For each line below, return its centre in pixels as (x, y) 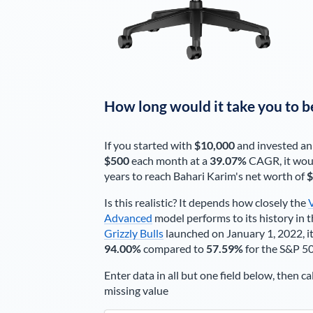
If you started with (149, 145)
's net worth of (271, 176)
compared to (173, 249)
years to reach (138, 176)
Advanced (128, 218)
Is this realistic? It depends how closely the (206, 203)
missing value (136, 291)
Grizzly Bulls (133, 233)
